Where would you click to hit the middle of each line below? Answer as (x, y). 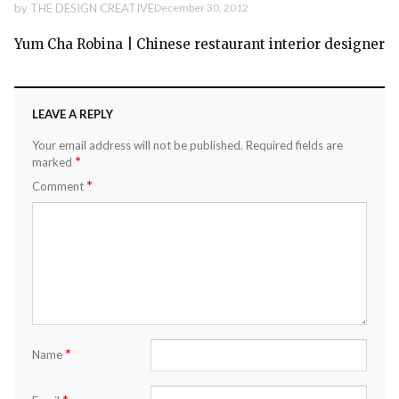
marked (53, 162)
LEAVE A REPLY (73, 114)
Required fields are (294, 145)
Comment (59, 186)
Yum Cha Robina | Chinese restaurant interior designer (199, 44)
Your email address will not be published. (138, 145)
